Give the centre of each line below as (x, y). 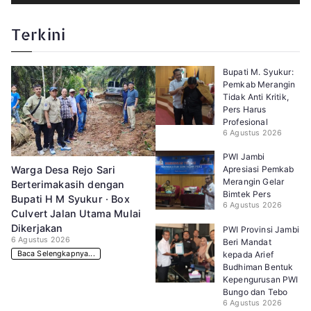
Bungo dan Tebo (255, 292)
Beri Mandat (247, 242)
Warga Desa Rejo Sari (64, 170)
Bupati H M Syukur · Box (70, 199)
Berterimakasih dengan (68, 185)
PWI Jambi (244, 156)
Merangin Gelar (254, 181)
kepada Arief (248, 254)
